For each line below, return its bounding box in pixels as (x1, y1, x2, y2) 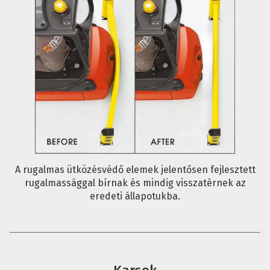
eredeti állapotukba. (90, 190, 180, 202)
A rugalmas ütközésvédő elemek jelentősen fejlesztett (14, 164, 256, 176)
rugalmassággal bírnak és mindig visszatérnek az (24, 177, 246, 189)
